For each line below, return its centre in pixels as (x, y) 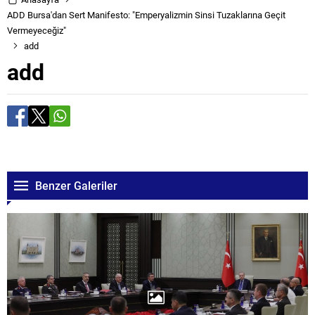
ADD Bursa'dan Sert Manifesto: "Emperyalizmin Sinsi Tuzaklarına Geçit (146, 15)
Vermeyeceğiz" (37, 30)
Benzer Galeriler (76, 185)
